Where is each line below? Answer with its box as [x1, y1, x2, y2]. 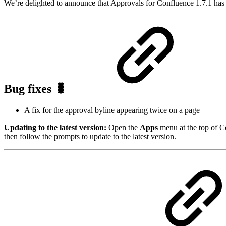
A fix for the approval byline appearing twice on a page [24, 106, 200, 115]
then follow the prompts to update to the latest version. [4, 132, 176, 141]
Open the [108, 123, 140, 132]
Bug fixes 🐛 [4, 82, 70, 96]
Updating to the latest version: [4, 123, 108, 132]
